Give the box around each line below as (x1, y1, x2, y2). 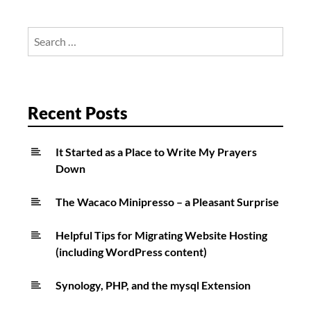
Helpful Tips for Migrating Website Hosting (56, 228, 267, 242)
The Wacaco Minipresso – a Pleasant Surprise (56, 195, 279, 209)
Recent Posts (28, 103, 128, 124)
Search (27, 28, 59, 42)
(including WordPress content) (56, 245, 207, 259)
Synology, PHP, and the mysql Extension (56, 278, 251, 292)
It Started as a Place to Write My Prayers (56, 145, 257, 159)
